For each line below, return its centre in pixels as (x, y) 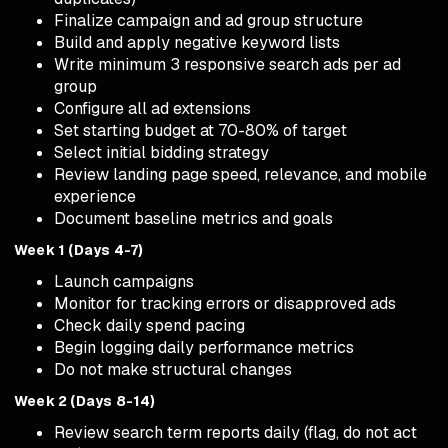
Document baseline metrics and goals (193, 219)
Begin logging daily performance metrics (204, 348)
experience (95, 197)
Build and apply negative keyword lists (197, 43)
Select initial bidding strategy (161, 153)
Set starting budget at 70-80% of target (200, 131)
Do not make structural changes (173, 370)
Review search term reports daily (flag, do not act (235, 433)
